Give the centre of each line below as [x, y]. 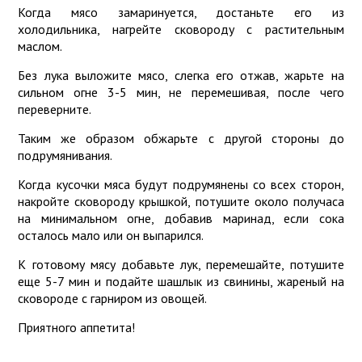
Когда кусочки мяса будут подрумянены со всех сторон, [181, 184]
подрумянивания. [65, 155]
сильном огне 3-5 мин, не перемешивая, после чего [181, 92]
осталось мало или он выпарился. [111, 235]
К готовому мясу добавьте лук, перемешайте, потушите [181, 264]
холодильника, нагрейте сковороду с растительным [181, 29]
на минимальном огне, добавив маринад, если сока [181, 218]
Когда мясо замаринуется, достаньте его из [181, 12]
